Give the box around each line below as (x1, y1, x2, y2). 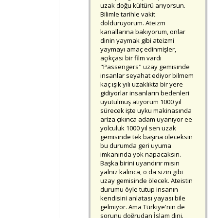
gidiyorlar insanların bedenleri (100, 89, 189, 98)
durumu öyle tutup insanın (100, 185, 178, 194)
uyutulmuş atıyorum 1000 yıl (100, 97, 182, 107)
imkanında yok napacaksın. (100, 150, 181, 159)
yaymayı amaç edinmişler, (100, 45, 176, 54)
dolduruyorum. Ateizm (100, 18, 165, 28)
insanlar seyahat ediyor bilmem (100, 71, 194, 80)
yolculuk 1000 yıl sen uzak (100, 124, 176, 133)
